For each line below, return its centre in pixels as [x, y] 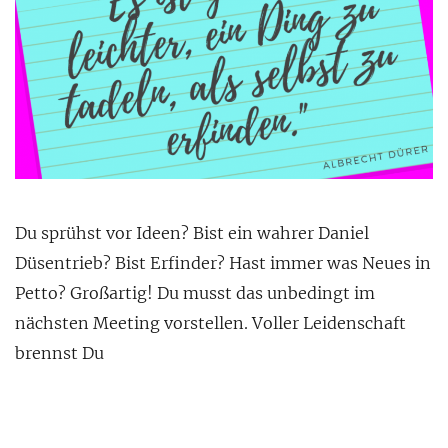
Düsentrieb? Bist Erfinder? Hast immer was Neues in [223, 263]
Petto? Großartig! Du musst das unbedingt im [195, 293]
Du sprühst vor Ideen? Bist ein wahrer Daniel [192, 233]
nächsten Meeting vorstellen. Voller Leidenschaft [210, 323]
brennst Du [59, 353]
